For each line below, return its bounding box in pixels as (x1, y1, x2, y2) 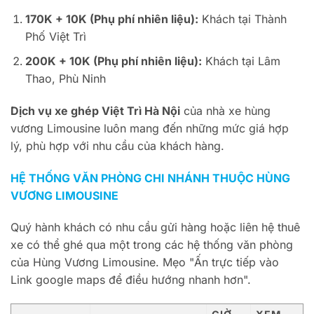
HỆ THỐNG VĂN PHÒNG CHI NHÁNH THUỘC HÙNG (11, 170, 290, 185)
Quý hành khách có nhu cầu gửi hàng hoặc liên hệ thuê (11, 220, 300, 235)
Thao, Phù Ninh (25, 71, 106, 86)
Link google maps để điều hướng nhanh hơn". (11, 273, 251, 287)
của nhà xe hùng (180, 103, 271, 118)
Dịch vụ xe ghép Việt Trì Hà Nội (11, 103, 180, 118)
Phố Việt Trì (25, 29, 86, 44)
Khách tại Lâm (201, 54, 280, 68)
